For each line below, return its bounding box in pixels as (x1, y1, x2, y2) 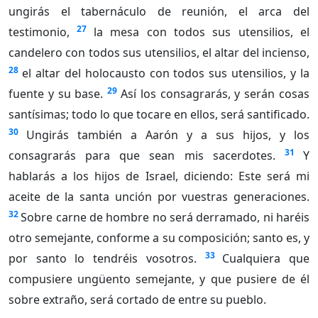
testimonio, (9, 24, 70, 40)
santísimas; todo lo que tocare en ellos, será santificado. (9, 106, 309, 123)
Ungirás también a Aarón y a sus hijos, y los (26, 127, 309, 143)
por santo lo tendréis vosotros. (9, 251, 197, 267)
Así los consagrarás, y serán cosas (121, 86, 310, 102)
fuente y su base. (9, 86, 104, 102)
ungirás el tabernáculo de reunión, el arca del (9, 4, 309, 20)
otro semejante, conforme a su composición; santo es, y (9, 230, 309, 246)
